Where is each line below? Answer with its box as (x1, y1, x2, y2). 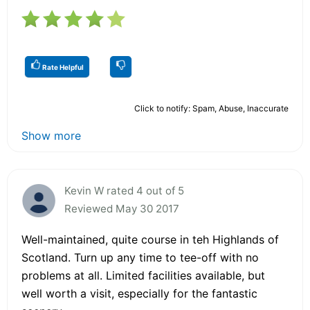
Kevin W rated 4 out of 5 (64, 183, 184, 197)
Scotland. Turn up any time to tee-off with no (21, 250, 259, 264)
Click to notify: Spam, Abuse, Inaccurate (134, 102, 289, 113)
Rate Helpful (41, 62, 84, 71)
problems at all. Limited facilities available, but (21, 268, 265, 282)
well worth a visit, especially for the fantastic (21, 286, 257, 300)
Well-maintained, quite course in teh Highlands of (21, 232, 279, 246)
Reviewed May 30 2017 (64, 201, 179, 215)
